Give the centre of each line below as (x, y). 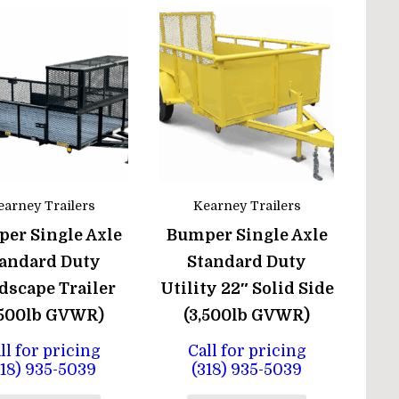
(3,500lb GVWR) (247, 316)
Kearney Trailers (247, 206)
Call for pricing (247, 350)
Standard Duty (247, 262)
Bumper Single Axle (247, 236)
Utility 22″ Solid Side (247, 289)
